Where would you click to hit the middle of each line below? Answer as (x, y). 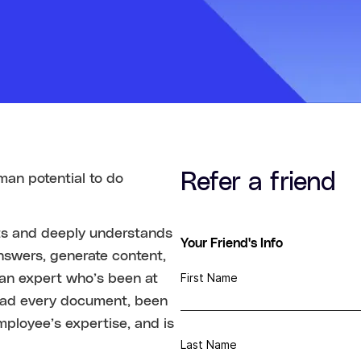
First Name (209, 278)
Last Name (209, 344)
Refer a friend (258, 183)
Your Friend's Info (232, 243)
